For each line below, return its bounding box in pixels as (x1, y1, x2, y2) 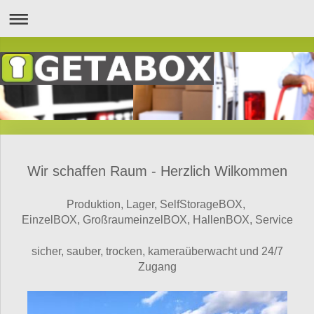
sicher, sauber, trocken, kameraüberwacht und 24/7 (32, 245, 283, 258)
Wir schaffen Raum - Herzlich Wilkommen (27, 163, 287, 179)
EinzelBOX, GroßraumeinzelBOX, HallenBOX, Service (22, 214, 293, 226)
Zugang (138, 261, 177, 273)
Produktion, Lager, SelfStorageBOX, (67, 198, 248, 211)
